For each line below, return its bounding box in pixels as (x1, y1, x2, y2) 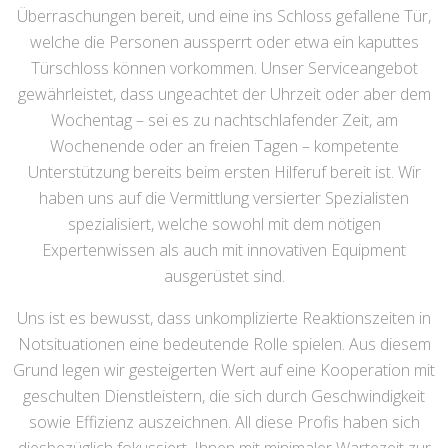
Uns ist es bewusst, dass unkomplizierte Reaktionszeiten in (17, 307, 431, 330)
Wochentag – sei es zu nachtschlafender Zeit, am (50, 109, 398, 132)
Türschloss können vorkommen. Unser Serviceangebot (30, 57, 418, 80)
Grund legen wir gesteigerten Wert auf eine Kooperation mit (13, 359, 435, 382)
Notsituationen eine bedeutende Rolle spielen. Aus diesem (17, 333, 431, 356)
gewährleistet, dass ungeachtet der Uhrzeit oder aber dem (17, 83, 431, 106)
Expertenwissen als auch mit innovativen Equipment (42, 239, 406, 262)
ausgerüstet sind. (163, 265, 285, 288)
